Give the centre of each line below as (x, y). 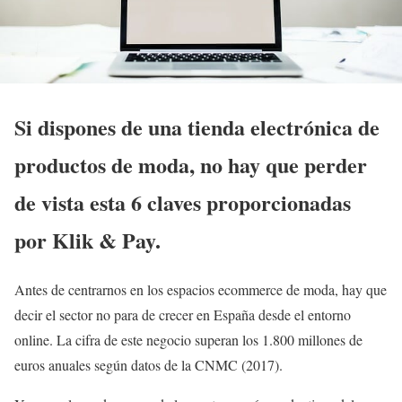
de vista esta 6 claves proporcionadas (183, 202)
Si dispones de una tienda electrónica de (197, 127)
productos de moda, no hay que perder (191, 164)
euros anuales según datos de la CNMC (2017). (149, 364)
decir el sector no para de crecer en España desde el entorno (183, 314)
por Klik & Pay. (87, 240)
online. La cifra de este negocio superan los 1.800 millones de (188, 339)
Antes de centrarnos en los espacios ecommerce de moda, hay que (201, 289)
